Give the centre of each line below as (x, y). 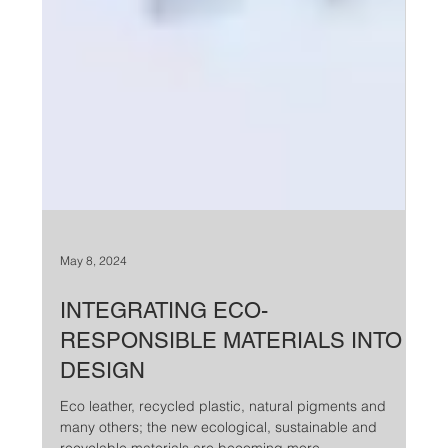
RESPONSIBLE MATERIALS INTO (231, 384)
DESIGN (103, 414)
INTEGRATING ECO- (164, 354)
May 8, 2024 (94, 305)
